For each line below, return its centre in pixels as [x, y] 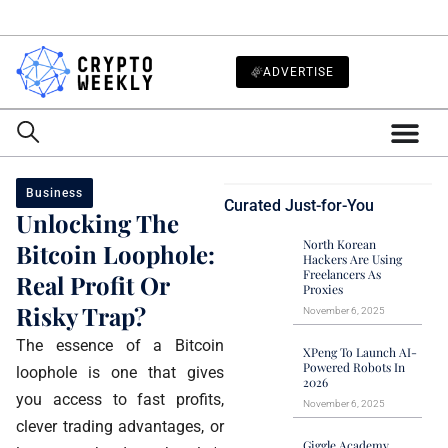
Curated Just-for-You [299, 205]
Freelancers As [342, 273]
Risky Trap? [81, 315]
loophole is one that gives [120, 372]
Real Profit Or [92, 284]
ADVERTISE [298, 71]
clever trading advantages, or [120, 426]
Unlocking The [97, 222]
